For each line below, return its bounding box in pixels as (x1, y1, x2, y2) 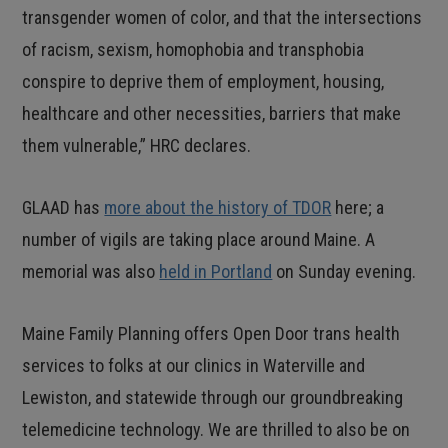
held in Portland (159, 261, 273, 282)
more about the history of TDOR (104, 197, 332, 218)
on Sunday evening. (272, 261, 417, 282)
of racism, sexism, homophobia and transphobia (22, 39, 365, 60)
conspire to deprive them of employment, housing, (22, 71, 385, 92)
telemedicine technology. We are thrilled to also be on (22, 419, 411, 440)
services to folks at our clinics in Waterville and (22, 355, 366, 376)
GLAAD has (22, 197, 105, 218)
